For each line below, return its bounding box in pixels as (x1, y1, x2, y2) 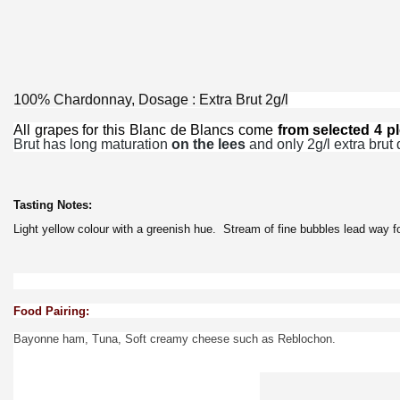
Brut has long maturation (13, 137, 171, 152)
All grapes (13, 122, 83, 137)
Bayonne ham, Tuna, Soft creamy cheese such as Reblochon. (13, 332, 336, 346)
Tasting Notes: (13, 198, 92, 212)
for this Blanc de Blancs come (82, 122, 278, 137)
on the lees (171, 137, 246, 152)
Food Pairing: (13, 304, 89, 318)
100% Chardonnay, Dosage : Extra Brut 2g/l (13, 92, 288, 107)
